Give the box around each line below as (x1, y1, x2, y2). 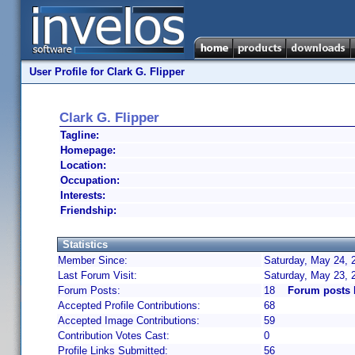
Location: (60, 159, 106, 171)
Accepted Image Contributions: (58, 315, 200, 326)
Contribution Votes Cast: (58, 330, 170, 342)
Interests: (60, 189, 105, 201)
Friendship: (60, 204, 116, 216)
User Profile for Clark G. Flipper (29, 66, 185, 78)
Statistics (63, 239, 108, 250)
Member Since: (58, 254, 128, 266)
